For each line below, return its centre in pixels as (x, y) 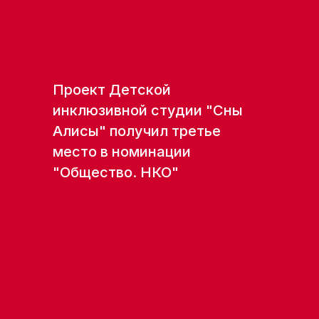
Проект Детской (112, 90)
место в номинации (122, 152)
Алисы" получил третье (137, 131)
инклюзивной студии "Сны (148, 110)
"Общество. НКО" (116, 172)
